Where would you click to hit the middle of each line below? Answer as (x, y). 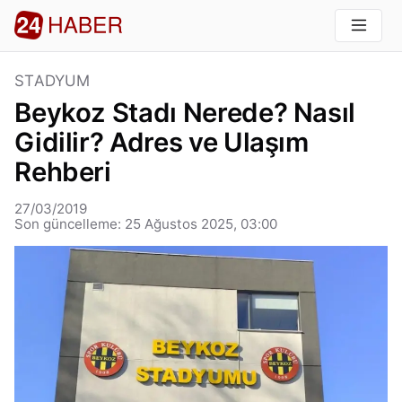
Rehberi (63, 172)
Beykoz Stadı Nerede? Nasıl (185, 113)
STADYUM (52, 81)
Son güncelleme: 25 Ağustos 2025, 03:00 (146, 224)
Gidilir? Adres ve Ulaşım (162, 143)
